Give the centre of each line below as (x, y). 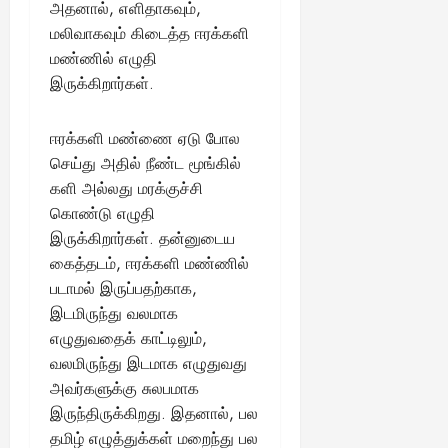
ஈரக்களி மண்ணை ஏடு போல (145, 138)
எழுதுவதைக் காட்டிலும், (128, 338)
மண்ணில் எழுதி (103, 58)
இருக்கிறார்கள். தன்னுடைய (142, 238)
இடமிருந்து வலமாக (114, 313)
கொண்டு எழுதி (102, 213)
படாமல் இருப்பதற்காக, (123, 288)
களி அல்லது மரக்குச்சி (126, 188)
